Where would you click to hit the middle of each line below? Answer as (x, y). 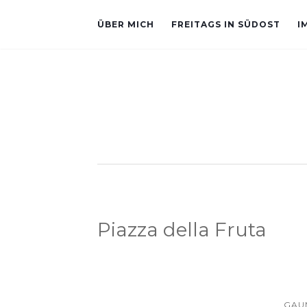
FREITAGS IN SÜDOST (226, 24)
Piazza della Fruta (182, 230)
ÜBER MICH (126, 24)
